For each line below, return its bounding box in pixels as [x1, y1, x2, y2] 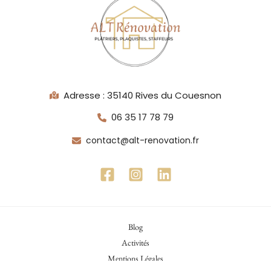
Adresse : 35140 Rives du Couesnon [64, 88, 221, 102]
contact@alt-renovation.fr [86, 134, 199, 146]
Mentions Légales [108, 252, 163, 264]
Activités [122, 237, 149, 248]
